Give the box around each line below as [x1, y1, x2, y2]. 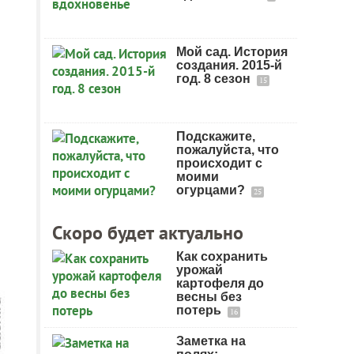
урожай [176, 263, 223, 277]
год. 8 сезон [176, 72, 254, 85]
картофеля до [176, 277, 264, 290]
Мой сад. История [176, 45, 288, 58]
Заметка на [176, 334, 246, 348]
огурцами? [176, 183, 248, 197]
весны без [176, 290, 242, 303]
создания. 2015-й [176, 58, 282, 72]
